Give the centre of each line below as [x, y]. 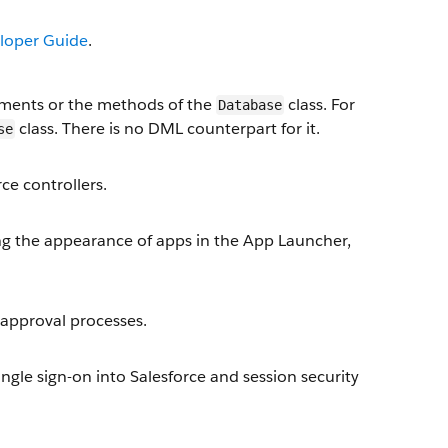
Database [250, 105]
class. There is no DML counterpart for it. [167, 128]
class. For [319, 104]
